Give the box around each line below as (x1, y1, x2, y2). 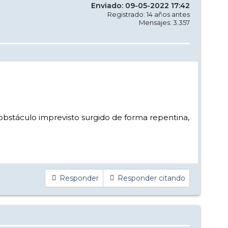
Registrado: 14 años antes (107, 10, 190, 18)
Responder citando (118, 174, 185, 183)
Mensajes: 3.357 (139, 18, 190, 26)
